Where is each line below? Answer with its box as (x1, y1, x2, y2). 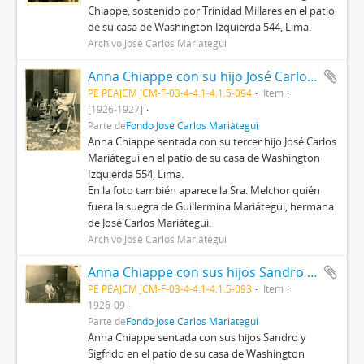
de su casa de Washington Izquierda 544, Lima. (88, 19, 312, 34)
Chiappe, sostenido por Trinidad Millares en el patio (88, 3, 336, 18)
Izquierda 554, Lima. (88, 167, 184, 181)
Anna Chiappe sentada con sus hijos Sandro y (88, 330, 307, 344)
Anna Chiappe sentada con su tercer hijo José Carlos (88, 134, 337, 149)
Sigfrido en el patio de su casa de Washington (88, 346, 305, 361)
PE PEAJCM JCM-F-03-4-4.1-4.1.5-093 (88, 282, 253, 295)
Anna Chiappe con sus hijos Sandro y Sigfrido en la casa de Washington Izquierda (307, 263, 318, 281)
